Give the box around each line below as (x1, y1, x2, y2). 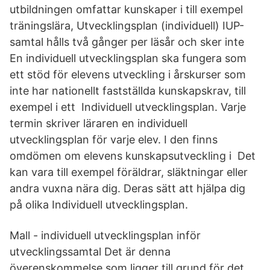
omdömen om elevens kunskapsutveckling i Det (10, 149, 256, 162)
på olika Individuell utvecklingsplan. (10, 198, 188, 211)
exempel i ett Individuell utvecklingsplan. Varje (10, 101, 246, 113)
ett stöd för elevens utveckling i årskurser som (10, 68, 246, 81)
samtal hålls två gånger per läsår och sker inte (10, 36, 247, 48)
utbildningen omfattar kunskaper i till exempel (10, 3, 243, 16)
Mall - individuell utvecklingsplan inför (10, 229, 201, 242)
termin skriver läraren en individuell (10, 117, 187, 130)
